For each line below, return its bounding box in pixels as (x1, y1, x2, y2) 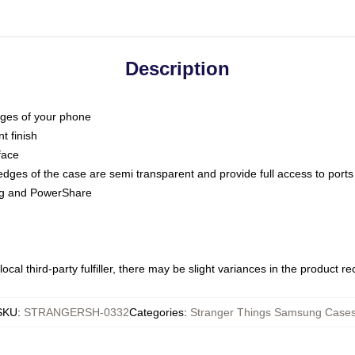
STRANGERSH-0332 (24, 306, 129, 319)
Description (125, 58, 230, 79)
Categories (129, 306, 184, 319)
